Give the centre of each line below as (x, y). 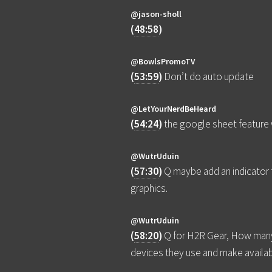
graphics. (149, 189)
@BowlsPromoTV (163, 62)
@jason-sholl (156, 14)
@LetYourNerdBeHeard (174, 109)
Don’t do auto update (209, 77)
